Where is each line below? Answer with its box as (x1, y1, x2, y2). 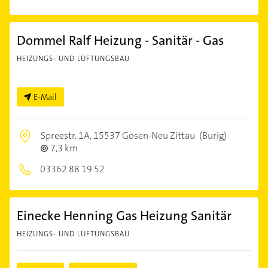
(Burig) (197, 129, 227, 142)
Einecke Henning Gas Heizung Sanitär (17, 206, 232, 224)
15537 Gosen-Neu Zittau (93, 129, 195, 142)
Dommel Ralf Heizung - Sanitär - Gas (17, 31, 224, 49)
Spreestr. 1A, (41, 129, 93, 142)
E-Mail (33, 91, 57, 102)
